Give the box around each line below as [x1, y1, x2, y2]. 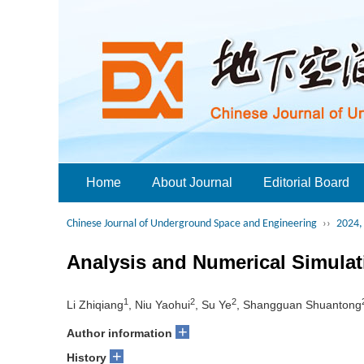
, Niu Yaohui [128, 298, 190, 311]
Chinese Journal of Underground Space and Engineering [67, 218, 317, 230]
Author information [67, 327, 172, 340]
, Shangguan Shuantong [236, 298, 362, 311]
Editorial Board [263, 175, 349, 189]
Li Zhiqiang [67, 298, 123, 311]
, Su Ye [195, 298, 232, 311]
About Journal [152, 175, 232, 189]
